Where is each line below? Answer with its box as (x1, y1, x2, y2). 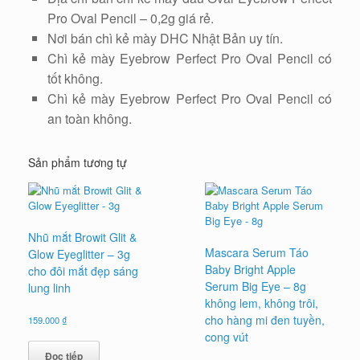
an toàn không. (47, 109, 132, 129)
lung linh (28, 280, 71, 297)
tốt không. (47, 69, 103, 88)
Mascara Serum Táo (205, 244, 309, 261)
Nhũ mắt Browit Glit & (28, 229, 137, 246)
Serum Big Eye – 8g (205, 278, 307, 295)
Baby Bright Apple (205, 261, 297, 278)
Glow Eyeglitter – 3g (28, 246, 130, 263)
